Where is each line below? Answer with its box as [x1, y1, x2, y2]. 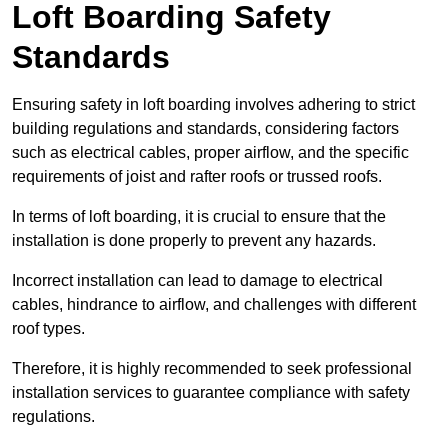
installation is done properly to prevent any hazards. [12, 232, 376, 250]
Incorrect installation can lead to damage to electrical [12, 272, 383, 290]
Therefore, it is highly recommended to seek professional [12, 360, 412, 378]
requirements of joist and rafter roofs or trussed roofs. [12, 168, 382, 186]
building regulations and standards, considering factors [12, 120, 399, 138]
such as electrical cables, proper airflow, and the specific [12, 144, 409, 162]
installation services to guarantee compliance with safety [12, 384, 410, 402]
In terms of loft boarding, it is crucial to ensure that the [12, 208, 386, 226]
